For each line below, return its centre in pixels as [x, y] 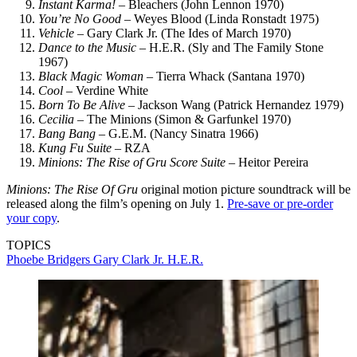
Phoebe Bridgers [50, 259]
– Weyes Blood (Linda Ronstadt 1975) [220, 18]
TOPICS [29, 245]
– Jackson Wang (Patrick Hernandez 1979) [234, 104]
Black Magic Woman [91, 76]
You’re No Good [80, 18]
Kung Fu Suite [75, 147]
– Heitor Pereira [267, 162]
